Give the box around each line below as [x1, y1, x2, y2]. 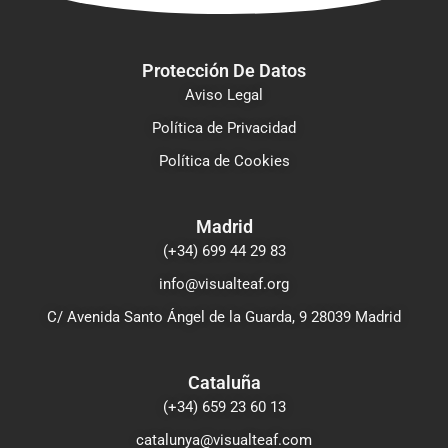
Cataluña [187, 371, 261, 393]
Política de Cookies [158, 151, 290, 170]
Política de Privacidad [152, 118, 296, 137]
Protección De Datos [142, 59, 306, 81]
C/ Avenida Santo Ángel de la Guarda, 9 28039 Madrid [47, 307, 401, 326]
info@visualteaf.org [159, 274, 289, 293]
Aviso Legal [185, 85, 263, 104]
